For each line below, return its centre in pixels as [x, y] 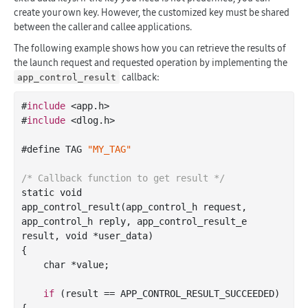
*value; [87, 264]
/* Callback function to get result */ [123, 178]
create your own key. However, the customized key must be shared [152, 12]
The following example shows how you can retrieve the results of [150, 48]
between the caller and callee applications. [103, 26]
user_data [123, 235]
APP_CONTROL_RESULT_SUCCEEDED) [200, 293]
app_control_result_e [192, 221]
